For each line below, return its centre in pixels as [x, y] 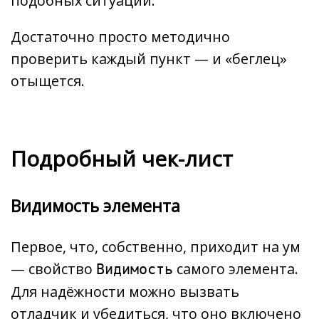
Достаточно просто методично [120, 36]
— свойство [53, 268]
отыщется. [48, 80]
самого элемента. [236, 268]
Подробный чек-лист [122, 159]
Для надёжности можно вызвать [125, 291]
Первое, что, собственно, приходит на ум [156, 246]
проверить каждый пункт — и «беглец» [149, 58]
